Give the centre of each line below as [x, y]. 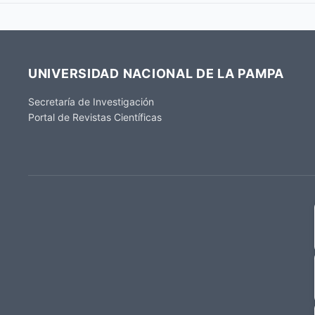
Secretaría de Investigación [91, 101]
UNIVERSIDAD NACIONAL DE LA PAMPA [156, 73]
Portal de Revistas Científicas [95, 117]
